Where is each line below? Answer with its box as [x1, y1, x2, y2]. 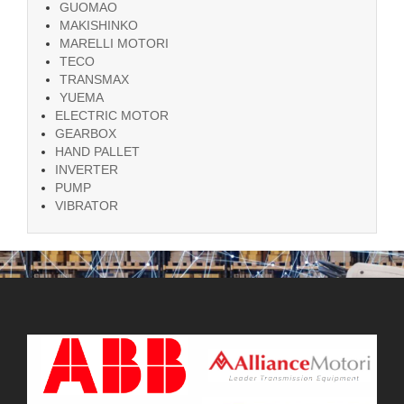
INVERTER [55, 161, 118, 177]
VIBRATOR [55, 197, 118, 213]
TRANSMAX [60, 71, 129, 87]
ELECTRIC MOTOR [55, 107, 169, 123]
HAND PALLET [55, 143, 140, 159]
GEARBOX [55, 125, 116, 141]
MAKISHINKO [60, 17, 138, 32]
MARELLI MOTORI [60, 35, 169, 50]
